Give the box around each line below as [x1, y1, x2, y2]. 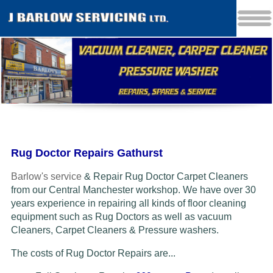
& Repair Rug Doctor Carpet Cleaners [81, 171, 248, 182]
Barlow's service [10, 171, 82, 182]
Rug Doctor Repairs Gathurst [10, 147, 163, 160]
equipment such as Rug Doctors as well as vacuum [10, 211, 232, 222]
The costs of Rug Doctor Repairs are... [10, 248, 180, 259]
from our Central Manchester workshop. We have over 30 [10, 185, 256, 196]
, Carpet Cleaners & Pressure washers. [50, 225, 219, 236]
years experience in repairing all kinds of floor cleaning [10, 198, 246, 209]
